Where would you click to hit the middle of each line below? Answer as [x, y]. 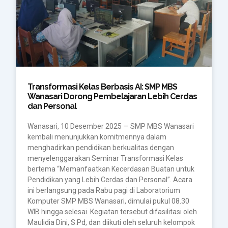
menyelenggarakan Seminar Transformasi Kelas [105, 158]
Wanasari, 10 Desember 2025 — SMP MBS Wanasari [110, 126]
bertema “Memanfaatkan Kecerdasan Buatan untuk [111, 169]
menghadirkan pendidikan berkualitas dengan [101, 147]
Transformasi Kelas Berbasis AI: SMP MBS [102, 87]
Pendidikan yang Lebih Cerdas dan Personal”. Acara [110, 179]
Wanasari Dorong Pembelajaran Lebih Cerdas [112, 96]
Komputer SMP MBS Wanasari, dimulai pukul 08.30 [108, 201]
